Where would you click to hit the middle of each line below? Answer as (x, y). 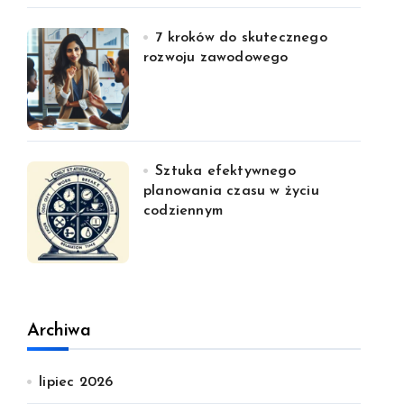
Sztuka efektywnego (225, 171)
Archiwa (59, 331)
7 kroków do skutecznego (241, 38)
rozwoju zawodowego (216, 58)
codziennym (183, 211)
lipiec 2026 (76, 382)
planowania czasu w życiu (231, 191)
